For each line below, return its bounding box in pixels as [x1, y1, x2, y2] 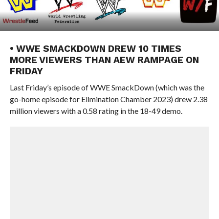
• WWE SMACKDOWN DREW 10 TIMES [9, 43, 181, 54]
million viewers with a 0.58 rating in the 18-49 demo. [9, 106, 182, 115]
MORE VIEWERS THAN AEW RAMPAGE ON [9, 54, 199, 66]
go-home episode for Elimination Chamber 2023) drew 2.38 [9, 94, 208, 104]
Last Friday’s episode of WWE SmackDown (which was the [9, 83, 204, 92]
